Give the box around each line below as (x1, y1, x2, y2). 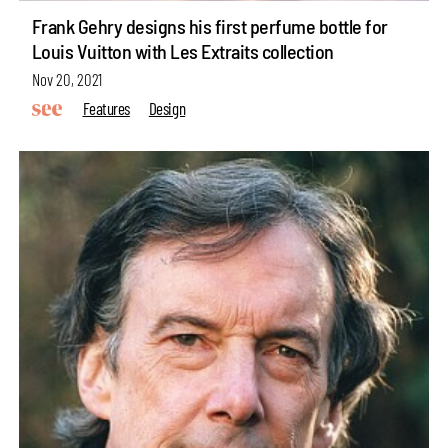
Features (82, 97, 130, 118)
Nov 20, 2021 (31, 69, 102, 90)
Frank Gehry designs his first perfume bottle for (31, 14, 388, 39)
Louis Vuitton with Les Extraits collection (31, 39, 334, 64)
